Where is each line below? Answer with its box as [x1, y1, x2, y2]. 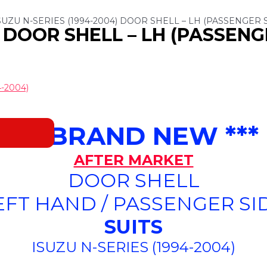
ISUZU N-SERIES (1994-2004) [32, 238, 235, 256]
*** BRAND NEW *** [8, 120, 259, 151]
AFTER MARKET [73, 151, 194, 169]
